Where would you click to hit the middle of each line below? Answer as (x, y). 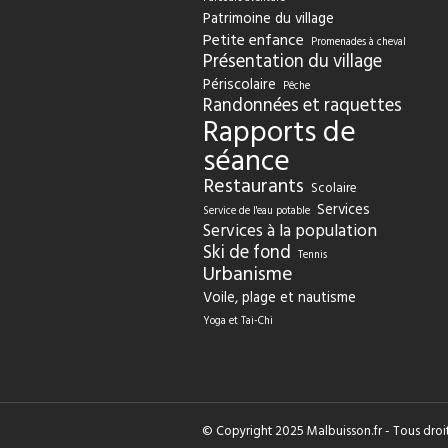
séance (246, 162)
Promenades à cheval (358, 42)
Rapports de (279, 133)
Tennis (312, 255)
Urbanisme (247, 275)
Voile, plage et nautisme (279, 298)
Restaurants (253, 187)
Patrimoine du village (268, 19)
